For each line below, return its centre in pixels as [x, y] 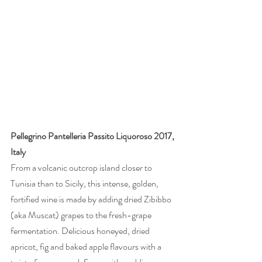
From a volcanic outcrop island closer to [82, 168]
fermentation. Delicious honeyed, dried [81, 231]
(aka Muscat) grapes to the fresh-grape [82, 215]
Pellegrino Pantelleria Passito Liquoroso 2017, [93, 136]
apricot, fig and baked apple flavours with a [87, 247]
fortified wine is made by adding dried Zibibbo [92, 199]
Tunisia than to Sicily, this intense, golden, [85, 184]
